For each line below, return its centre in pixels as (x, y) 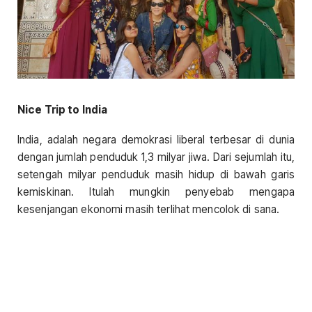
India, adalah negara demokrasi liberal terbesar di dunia (156, 140)
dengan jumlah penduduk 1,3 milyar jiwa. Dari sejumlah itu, (156, 157)
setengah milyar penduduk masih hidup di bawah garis (156, 175)
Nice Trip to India (63, 110)
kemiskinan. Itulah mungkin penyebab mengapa (156, 192)
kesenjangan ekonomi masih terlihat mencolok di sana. (149, 210)
